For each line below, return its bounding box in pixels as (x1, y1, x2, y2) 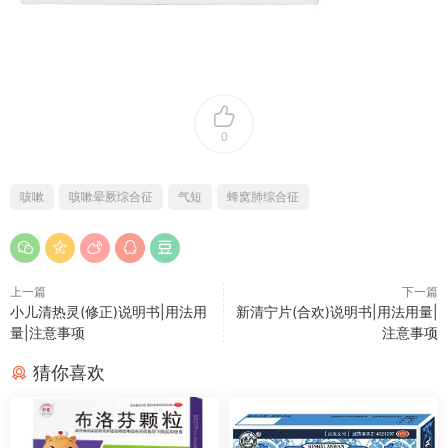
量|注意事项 (10, 324, 85, 341)
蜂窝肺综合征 (227, 189, 299, 204)
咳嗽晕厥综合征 (69, 189, 153, 204)
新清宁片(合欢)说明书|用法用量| (236, 303, 438, 320)
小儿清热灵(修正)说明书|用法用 (10, 303, 207, 320)
